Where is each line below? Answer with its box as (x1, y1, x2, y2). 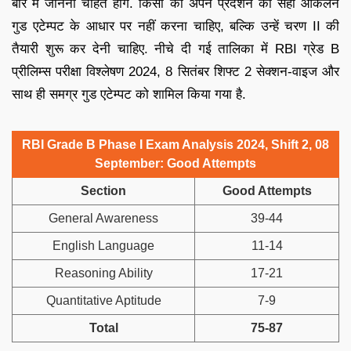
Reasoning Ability (54, 266, 153, 280)
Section (81, 184, 126, 198)
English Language (52, 239, 154, 253)
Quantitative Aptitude (45, 294, 161, 308)
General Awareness (49, 212, 158, 226)
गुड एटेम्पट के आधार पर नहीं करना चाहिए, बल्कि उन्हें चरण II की (12, 19, 339, 34)
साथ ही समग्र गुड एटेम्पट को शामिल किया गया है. (12, 87, 246, 103)
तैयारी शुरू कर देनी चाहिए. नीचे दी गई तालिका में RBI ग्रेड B (12, 42, 339, 57)
